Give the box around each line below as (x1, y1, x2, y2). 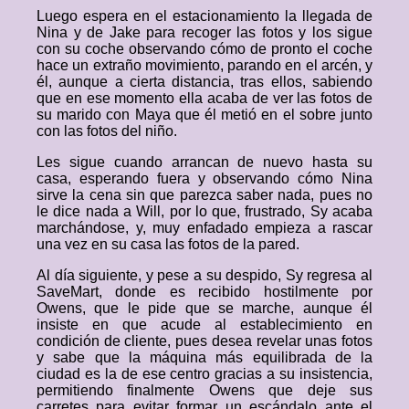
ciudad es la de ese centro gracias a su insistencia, (37, 366, 372, 382)
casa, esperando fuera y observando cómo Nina (37, 171, 372, 186)
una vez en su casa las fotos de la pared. (37, 236, 299, 252)
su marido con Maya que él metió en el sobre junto (37, 107, 372, 122)
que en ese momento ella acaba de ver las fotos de (37, 90, 372, 106)
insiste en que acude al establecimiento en (37, 317, 372, 332)
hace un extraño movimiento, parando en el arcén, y (37, 58, 372, 73)
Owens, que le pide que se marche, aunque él (37, 300, 372, 316)
